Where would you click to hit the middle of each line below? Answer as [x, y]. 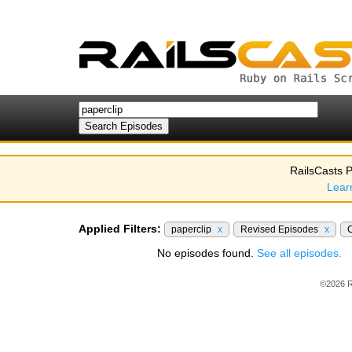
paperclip [192, 229]
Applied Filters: [120, 229]
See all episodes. [299, 253]
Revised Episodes [280, 229]
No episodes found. [207, 253]
